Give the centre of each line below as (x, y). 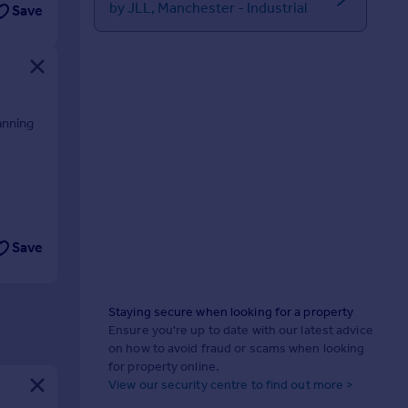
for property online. (164, 367)
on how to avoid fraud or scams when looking (237, 349)
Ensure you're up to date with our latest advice (241, 331)
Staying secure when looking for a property (231, 312)
